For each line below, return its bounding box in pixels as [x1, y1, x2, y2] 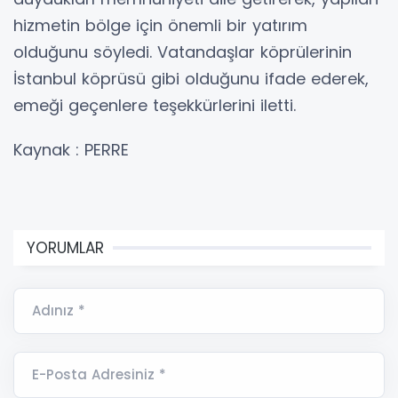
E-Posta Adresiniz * [32, 365, 166, 385]
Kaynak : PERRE [13, 139, 129, 162]
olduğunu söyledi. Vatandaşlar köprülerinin [13, 41, 352, 64]
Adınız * [32, 301, 85, 321]
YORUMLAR [27, 237, 104, 259]
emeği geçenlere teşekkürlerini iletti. [13, 94, 296, 117]
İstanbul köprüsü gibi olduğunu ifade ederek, [13, 68, 369, 91]
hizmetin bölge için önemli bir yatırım [13, 14, 307, 37]
